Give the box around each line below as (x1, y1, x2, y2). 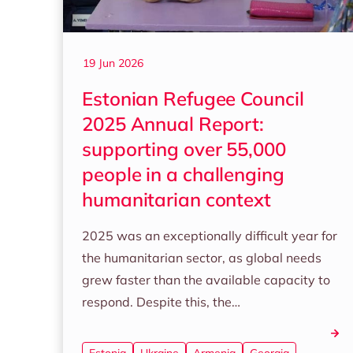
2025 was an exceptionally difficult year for (82, 228, 337, 243)
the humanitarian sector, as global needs (82, 250, 321, 266)
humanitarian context (82, 188, 271, 211)
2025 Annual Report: (82, 112, 265, 136)
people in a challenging (82, 162, 284, 186)
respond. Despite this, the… (82, 294, 240, 310)
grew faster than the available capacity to (82, 272, 330, 288)
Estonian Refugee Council (82, 87, 304, 110)
